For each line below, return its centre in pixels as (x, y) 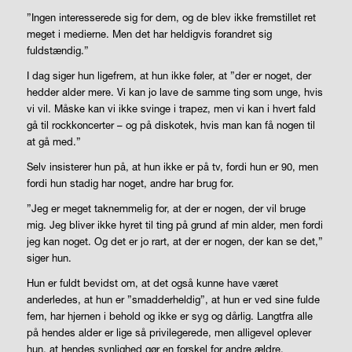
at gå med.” (53, 142)
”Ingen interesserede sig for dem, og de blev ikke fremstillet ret (171, 18)
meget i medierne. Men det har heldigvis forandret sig (149, 34)
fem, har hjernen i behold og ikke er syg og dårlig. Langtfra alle (169, 316)
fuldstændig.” (57, 51)
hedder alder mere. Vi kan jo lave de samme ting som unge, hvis (174, 92)
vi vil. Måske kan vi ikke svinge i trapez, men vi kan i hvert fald (171, 109)
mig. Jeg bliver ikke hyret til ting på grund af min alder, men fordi (174, 225)
